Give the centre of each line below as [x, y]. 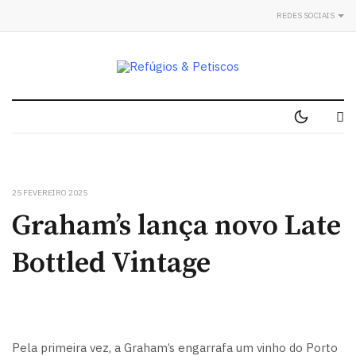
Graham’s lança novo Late [176, 226]
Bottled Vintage [111, 263]
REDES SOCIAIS [306, 15]
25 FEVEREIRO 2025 [50, 193]
